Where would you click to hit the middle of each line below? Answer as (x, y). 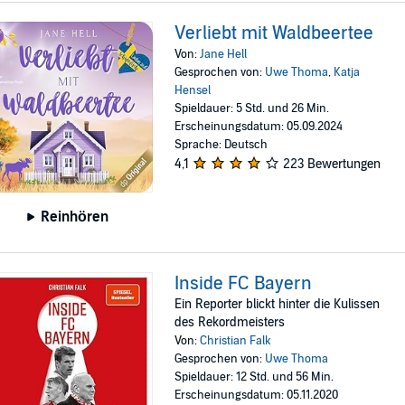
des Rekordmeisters (230, 322)
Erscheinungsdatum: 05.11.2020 (257, 395)
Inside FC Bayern (244, 283)
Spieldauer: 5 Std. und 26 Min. (252, 108)
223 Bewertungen (332, 164)
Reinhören (75, 217)
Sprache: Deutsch (221, 144)
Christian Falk (236, 340)
